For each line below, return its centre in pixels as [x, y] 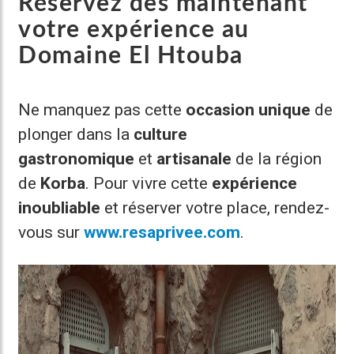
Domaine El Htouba [131, 56]
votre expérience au [134, 30]
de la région [277, 159]
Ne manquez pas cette [102, 110]
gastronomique [77, 159]
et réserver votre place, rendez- [215, 208]
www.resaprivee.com [162, 232]
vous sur [51, 232]
